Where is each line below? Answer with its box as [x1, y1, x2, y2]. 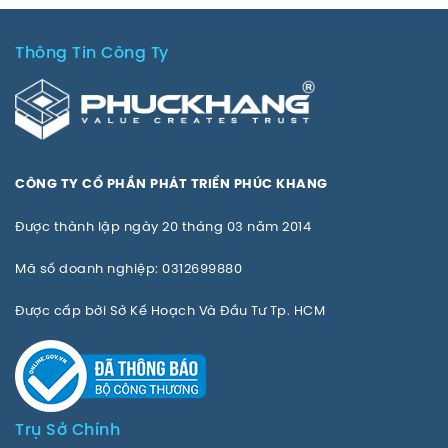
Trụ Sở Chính [15, 421, 120, 439]
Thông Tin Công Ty [15, 44, 169, 62]
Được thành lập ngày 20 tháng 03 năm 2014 [15, 216, 311, 235]
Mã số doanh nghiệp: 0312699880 [15, 258, 242, 277]
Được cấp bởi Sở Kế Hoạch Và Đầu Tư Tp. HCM [15, 300, 325, 319]
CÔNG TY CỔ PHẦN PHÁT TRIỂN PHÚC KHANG [15, 177, 328, 191]
